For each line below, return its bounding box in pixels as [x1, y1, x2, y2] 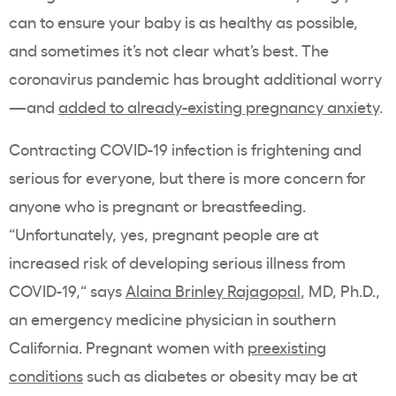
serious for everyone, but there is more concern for [9, 166, 366, 188]
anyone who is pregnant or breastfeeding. [9, 194, 306, 217]
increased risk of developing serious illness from [9, 251, 346, 273]
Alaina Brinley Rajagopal [126, 279, 301, 301]
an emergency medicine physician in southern [9, 308, 336, 330]
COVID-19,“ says [9, 279, 126, 301]
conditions [9, 364, 83, 386]
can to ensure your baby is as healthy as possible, [9, 11, 358, 33]
